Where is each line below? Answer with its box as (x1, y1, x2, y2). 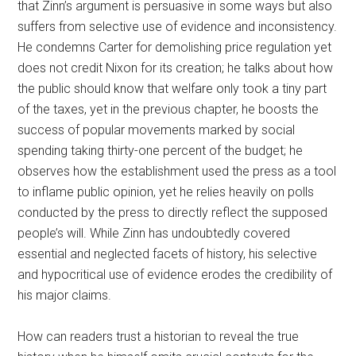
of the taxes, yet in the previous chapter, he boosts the (17, 102, 319, 118)
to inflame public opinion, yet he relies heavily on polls (17, 184, 315, 200)
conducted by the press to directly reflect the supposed (17, 205, 328, 221)
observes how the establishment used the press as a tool (17, 164, 337, 180)
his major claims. (17, 288, 112, 304)
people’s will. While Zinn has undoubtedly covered (17, 226, 291, 242)
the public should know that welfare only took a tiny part (17, 81, 327, 97)
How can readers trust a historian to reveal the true (17, 329, 300, 345)
